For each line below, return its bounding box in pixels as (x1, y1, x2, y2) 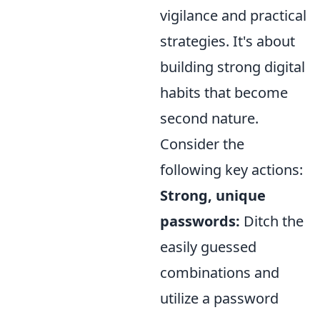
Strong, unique (160, 186, 266, 205)
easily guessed (160, 237, 256, 256)
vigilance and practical (160, 6, 306, 25)
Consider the (160, 134, 244, 154)
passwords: (160, 211, 240, 231)
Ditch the (240, 211, 304, 231)
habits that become (160, 83, 288, 102)
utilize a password (160, 289, 279, 308)
